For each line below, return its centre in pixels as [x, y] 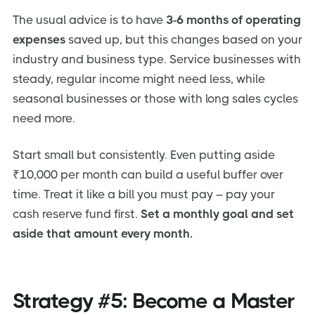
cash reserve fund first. [77, 213]
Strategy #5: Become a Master [153, 301]
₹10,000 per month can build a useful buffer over [148, 174]
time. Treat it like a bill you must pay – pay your [144, 194]
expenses [39, 39]
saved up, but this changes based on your [184, 39]
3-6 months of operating [233, 19]
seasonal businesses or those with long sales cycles [155, 98]
